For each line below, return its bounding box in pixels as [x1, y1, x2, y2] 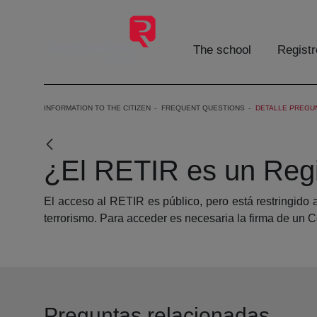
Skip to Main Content [5, 7, 110, 19]
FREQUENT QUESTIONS [161, 104, 245, 113]
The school [193, 43, 251, 57]
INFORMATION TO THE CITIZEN [44, 104, 151, 113]
